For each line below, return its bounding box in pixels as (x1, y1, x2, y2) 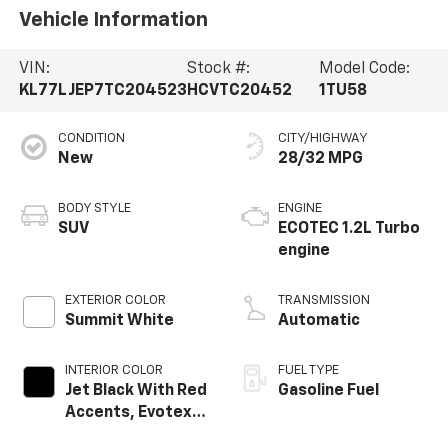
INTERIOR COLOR (64, 364, 163, 378)
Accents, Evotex (64, 405, 192, 422)
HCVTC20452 (186, 83, 292, 100)
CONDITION (57, 132, 125, 146)
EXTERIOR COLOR (64, 294, 166, 308)
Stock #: (186, 61, 250, 78)
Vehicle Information (18, 9, 208, 30)
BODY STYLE (57, 202, 131, 216)
